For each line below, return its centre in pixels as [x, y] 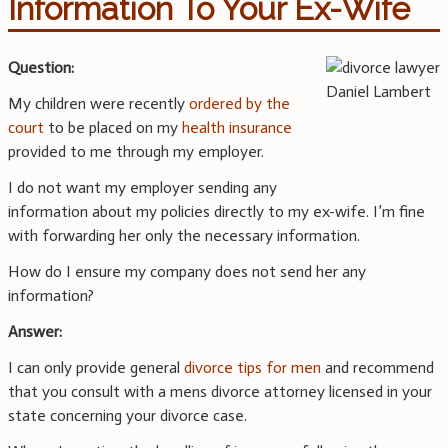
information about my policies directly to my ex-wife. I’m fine [216, 212]
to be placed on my [113, 128]
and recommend [377, 368]
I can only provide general [96, 368]
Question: [41, 68]
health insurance [237, 128]
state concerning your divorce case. [127, 416]
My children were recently [98, 104]
